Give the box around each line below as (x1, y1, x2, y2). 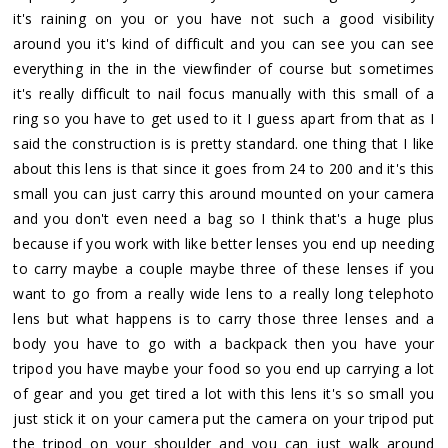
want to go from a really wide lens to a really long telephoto (13, 283, 435, 303)
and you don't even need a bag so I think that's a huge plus (13, 208, 435, 228)
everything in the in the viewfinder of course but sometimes (13, 58, 435, 78)
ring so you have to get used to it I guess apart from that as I (13, 108, 435, 128)
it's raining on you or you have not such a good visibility (13, 8, 435, 28)
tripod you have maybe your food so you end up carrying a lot (13, 358, 435, 378)
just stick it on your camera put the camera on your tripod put (13, 408, 435, 428)
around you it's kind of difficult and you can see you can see (13, 33, 435, 53)
